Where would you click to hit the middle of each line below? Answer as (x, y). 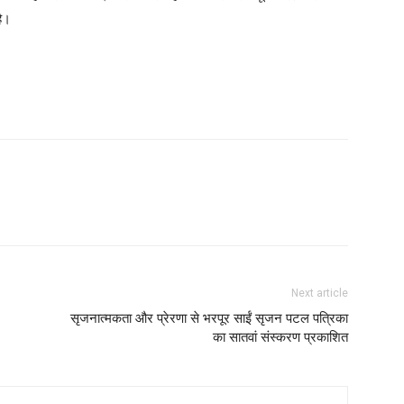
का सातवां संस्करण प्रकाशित (280, 337)
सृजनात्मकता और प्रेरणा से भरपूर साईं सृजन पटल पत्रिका (209, 318)
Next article (320, 293)
